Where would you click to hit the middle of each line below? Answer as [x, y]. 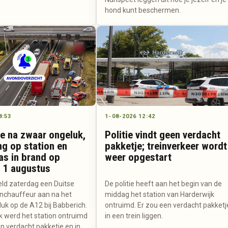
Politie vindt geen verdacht [163, 135]
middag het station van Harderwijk [160, 195]
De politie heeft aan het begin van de [164, 184]
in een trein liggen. [134, 216]
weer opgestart [138, 158]
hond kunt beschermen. [143, 10]
